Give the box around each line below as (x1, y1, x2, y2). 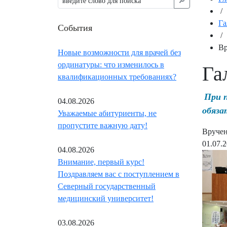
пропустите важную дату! (58, 121, 147, 130)
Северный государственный (58, 182, 156, 191)
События (58, 21, 92, 34)
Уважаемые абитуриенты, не (58, 109, 157, 118)
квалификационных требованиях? (58, 72, 176, 82)
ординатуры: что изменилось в (58, 60, 164, 69)
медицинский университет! (58, 194, 154, 203)
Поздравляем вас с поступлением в (58, 170, 179, 179)
